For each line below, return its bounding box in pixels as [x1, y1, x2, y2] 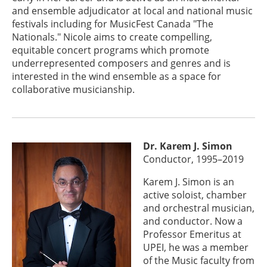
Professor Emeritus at [143, 228, 241, 241]
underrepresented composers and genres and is [12, 57, 231, 70]
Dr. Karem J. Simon [143, 139, 232, 153]
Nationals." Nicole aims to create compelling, [12, 30, 212, 44]
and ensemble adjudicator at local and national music [12, 4, 253, 17]
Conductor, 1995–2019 [143, 153, 244, 166]
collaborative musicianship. [12, 83, 135, 96]
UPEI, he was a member [143, 241, 249, 254]
